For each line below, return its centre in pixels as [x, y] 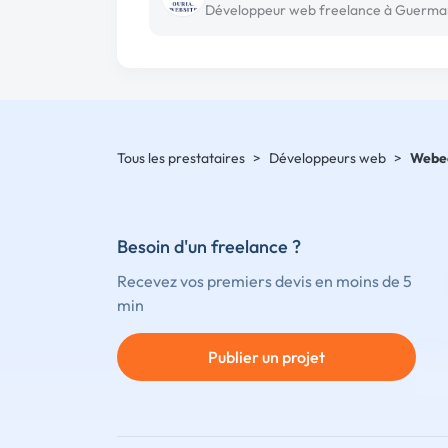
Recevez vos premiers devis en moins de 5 [264, 280]
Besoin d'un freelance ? [209, 246]
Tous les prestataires [181, 158]
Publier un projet [266, 356]
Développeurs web [327, 158]
